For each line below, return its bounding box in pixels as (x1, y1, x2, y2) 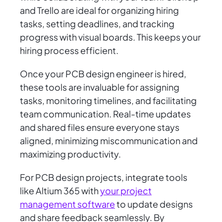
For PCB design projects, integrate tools (20, 171, 187, 183)
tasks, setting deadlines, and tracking (20, 18, 174, 30)
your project (100, 185, 152, 197)
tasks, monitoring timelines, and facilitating (20, 95, 197, 107)
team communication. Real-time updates (20, 108, 191, 120)
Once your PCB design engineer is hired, (20, 68, 186, 80)
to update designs (115, 198, 193, 210)
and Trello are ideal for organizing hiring (20, 4, 179, 16)
